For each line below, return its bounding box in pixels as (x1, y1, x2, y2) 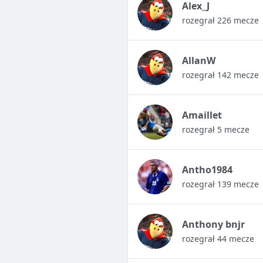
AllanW (181, 54, 215, 68)
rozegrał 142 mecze (181, 69, 259, 81)
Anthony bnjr (181, 218, 245, 231)
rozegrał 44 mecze (181, 233, 254, 245)
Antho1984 (181, 163, 232, 177)
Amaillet (181, 109, 222, 122)
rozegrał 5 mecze (181, 124, 249, 136)
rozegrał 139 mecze (181, 178, 259, 190)
